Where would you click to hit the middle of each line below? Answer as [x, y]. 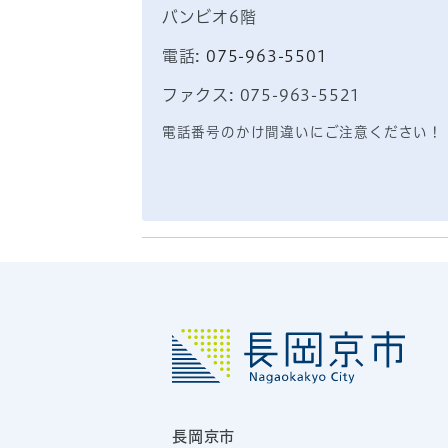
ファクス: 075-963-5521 [261, 94]
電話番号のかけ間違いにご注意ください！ [302, 131]
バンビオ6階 [209, 16]
